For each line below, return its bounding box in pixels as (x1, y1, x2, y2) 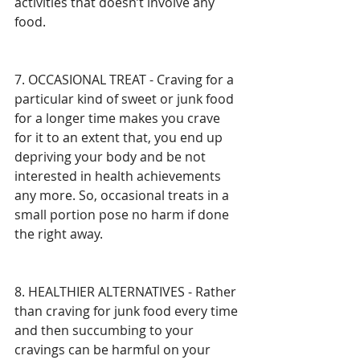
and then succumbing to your (14, 321, 197, 339)
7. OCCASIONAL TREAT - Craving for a (14, 70, 237, 88)
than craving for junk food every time (14, 301, 241, 320)
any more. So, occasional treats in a (14, 186, 232, 204)
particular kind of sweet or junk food (14, 89, 237, 108)
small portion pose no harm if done (14, 205, 232, 223)
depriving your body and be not (14, 147, 209, 166)
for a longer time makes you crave (14, 108, 223, 127)
